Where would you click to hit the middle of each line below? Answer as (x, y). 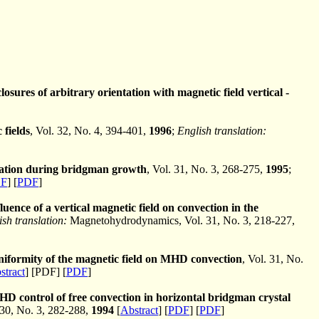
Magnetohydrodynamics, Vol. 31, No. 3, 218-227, (181, 220)
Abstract (139, 310)
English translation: (222, 130)
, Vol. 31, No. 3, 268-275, (206, 169)
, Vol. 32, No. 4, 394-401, (89, 130)
